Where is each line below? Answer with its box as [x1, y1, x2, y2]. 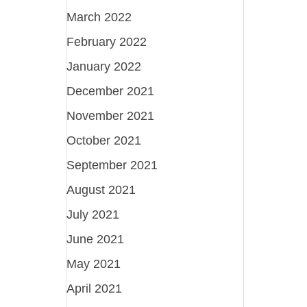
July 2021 [66, 207, 120, 221]
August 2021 [66, 182, 136, 197]
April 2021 [66, 281, 123, 295]
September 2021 [66, 158, 158, 172]
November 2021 [66, 108, 155, 123]
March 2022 [66, 10, 132, 24]
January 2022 [66, 59, 142, 73]
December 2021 [66, 84, 155, 98]
